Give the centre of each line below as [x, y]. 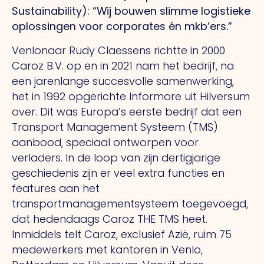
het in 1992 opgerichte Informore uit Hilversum [131, 96]
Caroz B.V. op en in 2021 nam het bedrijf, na [123, 65]
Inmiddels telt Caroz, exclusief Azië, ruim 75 [122, 234]
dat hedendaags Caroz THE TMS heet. [110, 219]
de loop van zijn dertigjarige [149, 157]
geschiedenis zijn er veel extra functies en [118, 173]
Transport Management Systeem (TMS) [115, 127]
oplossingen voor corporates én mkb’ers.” [122, 27]
